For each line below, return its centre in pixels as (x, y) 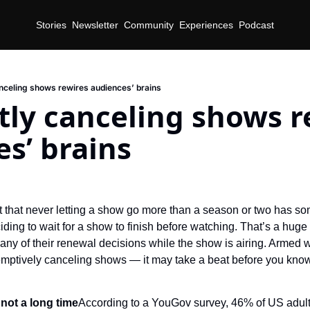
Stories (51, 25)
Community (149, 25)
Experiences (206, 25)
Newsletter (95, 25)
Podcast (256, 25)
